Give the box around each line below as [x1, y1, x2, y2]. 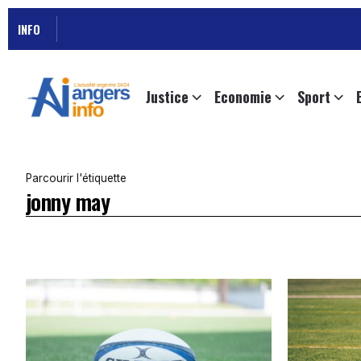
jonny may [26, 185, 110, 218]
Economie [214, 86, 272, 108]
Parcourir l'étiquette [26, 172, 127, 185]
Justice [146, 86, 189, 108]
